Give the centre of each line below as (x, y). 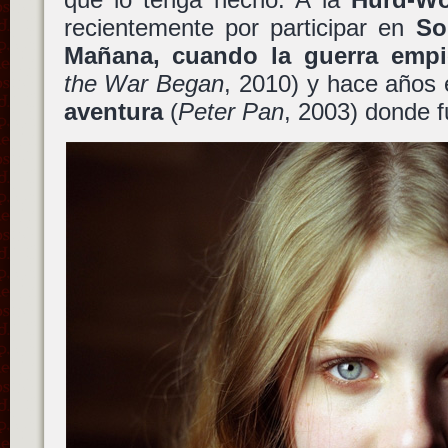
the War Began (144, 84)
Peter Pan (230, 112)
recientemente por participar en (239, 28)
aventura (113, 112)
